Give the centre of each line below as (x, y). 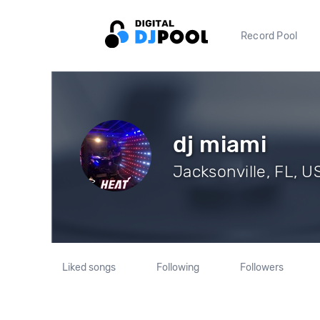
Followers (261, 267)
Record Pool (269, 36)
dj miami (220, 144)
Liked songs (89, 267)
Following (177, 267)
